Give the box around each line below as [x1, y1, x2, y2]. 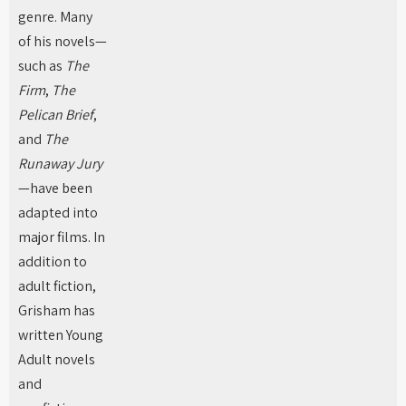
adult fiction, [18, 276, 96, 295]
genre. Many [18, 7, 92, 26]
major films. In [18, 227, 105, 246]
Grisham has [18, 301, 95, 320]
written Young [18, 325, 103, 344]
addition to [18, 252, 87, 271]
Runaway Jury [18, 154, 102, 173]
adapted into [18, 203, 98, 222]
